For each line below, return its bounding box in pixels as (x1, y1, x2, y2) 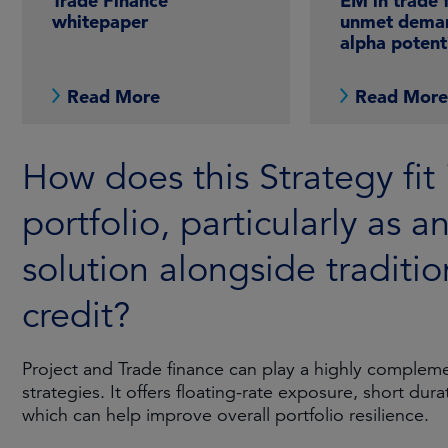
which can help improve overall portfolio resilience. (22, 404, 429, 427)
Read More (67, 85, 160, 109)
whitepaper (52, 10, 148, 34)
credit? (22, 293, 130, 338)
